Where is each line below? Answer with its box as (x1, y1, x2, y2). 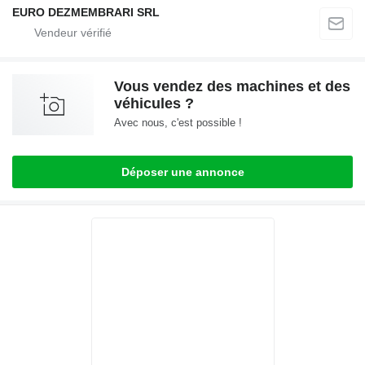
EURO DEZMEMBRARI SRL (12, 6, 160, 20)
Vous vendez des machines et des (114, 78, 350, 95)
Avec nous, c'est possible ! (114, 117, 242, 130)
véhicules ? (114, 95, 194, 112)
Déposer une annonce (121, 165, 244, 179)
